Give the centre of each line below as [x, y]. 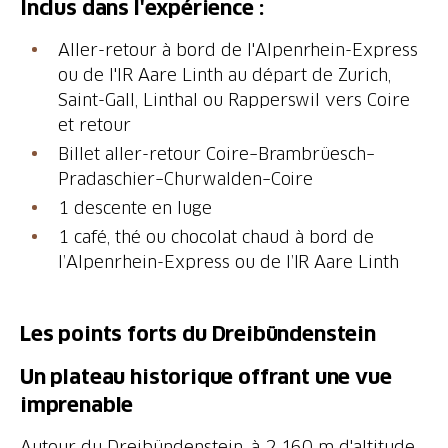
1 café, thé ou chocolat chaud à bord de [216, 236]
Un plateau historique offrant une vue [206, 377]
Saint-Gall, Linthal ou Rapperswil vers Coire [234, 99]
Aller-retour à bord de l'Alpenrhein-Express [238, 49]
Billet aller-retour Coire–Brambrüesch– [217, 153]
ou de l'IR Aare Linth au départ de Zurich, [225, 74]
